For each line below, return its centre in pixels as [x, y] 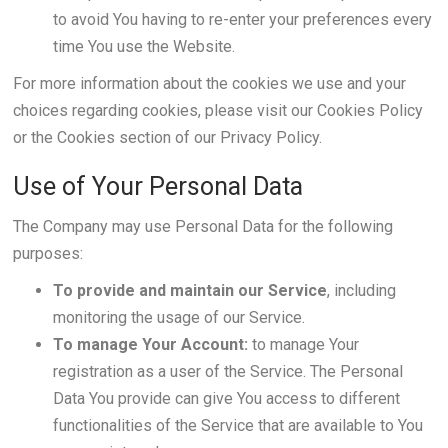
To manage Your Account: [150, 344]
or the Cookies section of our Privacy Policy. [167, 137]
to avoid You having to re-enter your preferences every [242, 19]
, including [361, 290]
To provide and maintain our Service [189, 290]
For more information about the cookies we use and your [209, 83]
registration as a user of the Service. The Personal [227, 371]
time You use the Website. [143, 46]
